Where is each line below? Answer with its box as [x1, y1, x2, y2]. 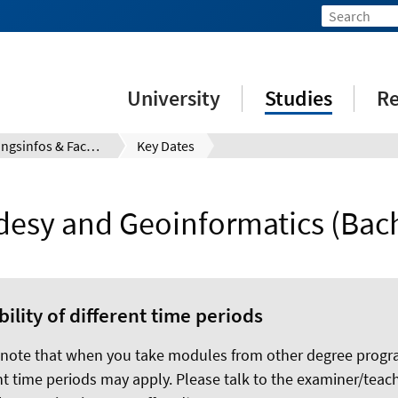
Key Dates [136, 137, 195, 155]
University [127, 84, 221, 112]
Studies [265, 84, 333, 112]
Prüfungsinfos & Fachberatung [86, 137, 99, 155]
